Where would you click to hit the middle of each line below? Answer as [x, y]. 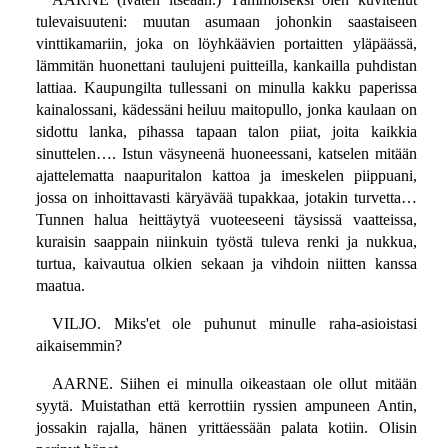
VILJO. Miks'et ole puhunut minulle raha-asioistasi [234, 324]
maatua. [60, 286]
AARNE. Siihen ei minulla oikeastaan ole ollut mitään [234, 384]
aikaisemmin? [78, 346]
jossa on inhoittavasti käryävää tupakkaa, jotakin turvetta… [226, 198]
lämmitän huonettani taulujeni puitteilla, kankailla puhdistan [226, 66]
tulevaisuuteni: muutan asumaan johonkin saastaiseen [226, 22]
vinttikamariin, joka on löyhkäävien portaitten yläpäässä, [226, 44]
